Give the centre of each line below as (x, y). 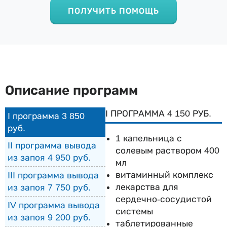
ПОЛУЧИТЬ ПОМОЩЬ (113, 11)
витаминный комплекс (165, 175)
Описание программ (72, 90)
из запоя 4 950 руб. (49, 157)
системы (135, 212)
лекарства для (147, 187)
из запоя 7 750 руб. (49, 187)
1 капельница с (149, 139)
